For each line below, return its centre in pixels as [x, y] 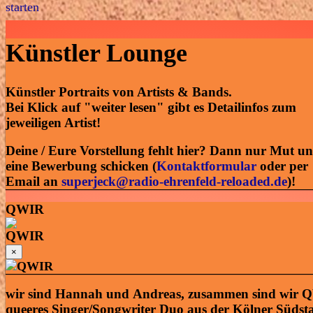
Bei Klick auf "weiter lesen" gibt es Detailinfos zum [151, 108]
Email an [34, 182]
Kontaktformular [206, 166]
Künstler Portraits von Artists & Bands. [119, 92]
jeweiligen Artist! [53, 123]
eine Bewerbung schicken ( [81, 166]
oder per [282, 166]
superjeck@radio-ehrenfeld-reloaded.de [174, 182]
